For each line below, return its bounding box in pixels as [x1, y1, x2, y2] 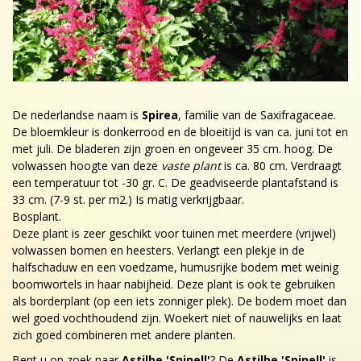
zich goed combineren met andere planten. [12, 326, 235, 342]
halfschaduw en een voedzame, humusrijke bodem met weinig [12, 259, 338, 275]
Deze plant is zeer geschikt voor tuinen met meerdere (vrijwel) [12, 225, 336, 241]
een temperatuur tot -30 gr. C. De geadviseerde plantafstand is [12, 174, 338, 190]
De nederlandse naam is [12, 106, 142, 122]
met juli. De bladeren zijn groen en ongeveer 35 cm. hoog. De [12, 140, 333, 156]
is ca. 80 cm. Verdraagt [221, 157, 342, 173]
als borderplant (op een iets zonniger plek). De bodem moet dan [12, 293, 346, 309]
